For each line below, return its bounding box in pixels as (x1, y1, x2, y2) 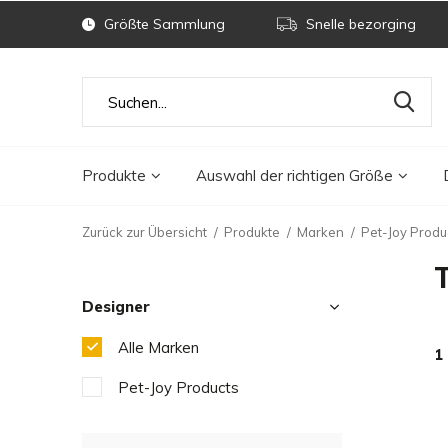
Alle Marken (118, 338, 199, 357)
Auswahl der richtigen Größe (196, 165, 393, 185)
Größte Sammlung (100, 15, 225, 33)
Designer (82, 297, 150, 316)
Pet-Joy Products (118, 378, 239, 397)
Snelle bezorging (302, 15, 416, 33)
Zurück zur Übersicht (82, 224, 207, 240)
